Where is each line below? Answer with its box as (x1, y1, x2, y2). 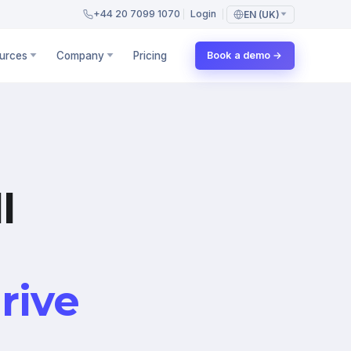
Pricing (132, 49, 167, 62)
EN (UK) (244, 8, 280, 20)
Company (56, 49, 104, 62)
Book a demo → (206, 49, 283, 61)
